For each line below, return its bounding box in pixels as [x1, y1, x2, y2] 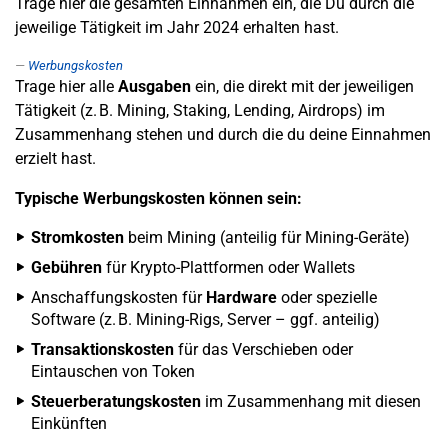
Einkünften [31, 414, 107, 433]
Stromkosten [31, 228, 124, 247]
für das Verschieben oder [174, 340, 353, 359]
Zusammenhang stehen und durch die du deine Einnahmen [15, 125, 431, 144]
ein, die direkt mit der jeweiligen [191, 77, 414, 96]
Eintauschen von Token [31, 362, 195, 381]
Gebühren [31, 258, 102, 277]
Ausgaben [118, 77, 191, 96]
